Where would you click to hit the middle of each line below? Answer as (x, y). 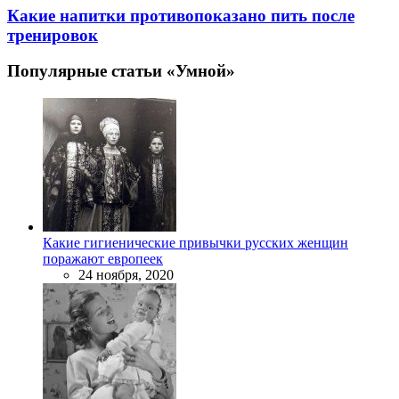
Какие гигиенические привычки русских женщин (195, 243)
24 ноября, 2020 (126, 275)
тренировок (53, 35)
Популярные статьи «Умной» (121, 71)
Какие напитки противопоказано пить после (181, 15)
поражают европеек (103, 259)
